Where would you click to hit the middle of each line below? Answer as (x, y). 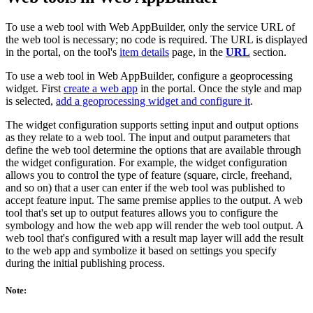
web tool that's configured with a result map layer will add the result (154, 238)
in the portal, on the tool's (63, 52)
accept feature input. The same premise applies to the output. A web (154, 200)
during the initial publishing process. (85, 263)
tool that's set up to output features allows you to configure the (142, 212)
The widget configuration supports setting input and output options (152, 124)
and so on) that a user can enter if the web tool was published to (145, 187)
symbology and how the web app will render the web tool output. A (154, 225)
